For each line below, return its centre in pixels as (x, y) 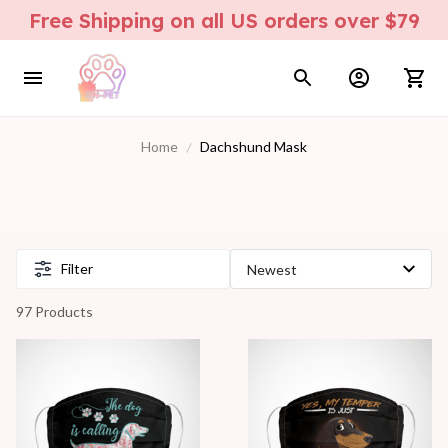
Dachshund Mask (253, 146)
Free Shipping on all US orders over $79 (224, 20)
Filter (77, 268)
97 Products (54, 311)
